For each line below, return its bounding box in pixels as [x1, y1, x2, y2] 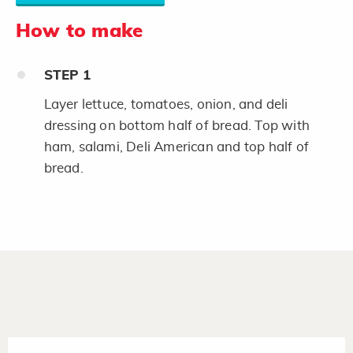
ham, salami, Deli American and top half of [43, 139, 309, 154]
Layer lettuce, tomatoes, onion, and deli [43, 97, 288, 111]
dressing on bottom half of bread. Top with [43, 118, 310, 132]
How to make [16, 21, 143, 41]
